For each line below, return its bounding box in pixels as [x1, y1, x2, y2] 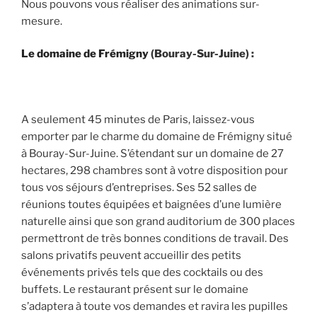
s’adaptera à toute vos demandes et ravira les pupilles [21, 300, 288, 313]
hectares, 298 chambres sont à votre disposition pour [21, 164, 288, 178]
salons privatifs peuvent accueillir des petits [21, 249, 241, 263]
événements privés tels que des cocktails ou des [21, 266, 263, 279]
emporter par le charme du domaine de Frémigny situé [21, 130, 292, 144]
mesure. [21, 14, 62, 28]
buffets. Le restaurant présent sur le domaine [21, 283, 248, 296]
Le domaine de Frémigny [21, 47, 149, 61]
